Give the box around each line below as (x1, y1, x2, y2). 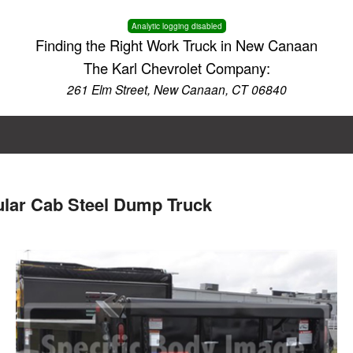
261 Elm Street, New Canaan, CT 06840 (66, 80, 287, 98)
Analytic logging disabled (131, 20, 222, 32)
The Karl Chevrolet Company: (83, 58, 270, 78)
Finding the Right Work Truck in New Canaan (35, 35, 318, 55)
